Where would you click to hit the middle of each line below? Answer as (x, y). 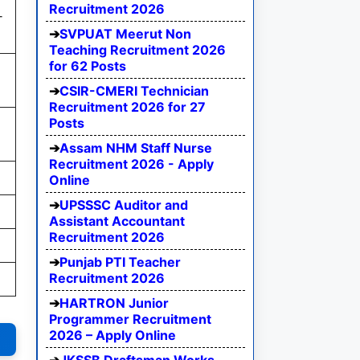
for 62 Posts (88, 66)
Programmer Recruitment (130, 319)
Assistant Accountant (117, 221)
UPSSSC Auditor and (124, 205)
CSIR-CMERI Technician (134, 91)
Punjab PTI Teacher (120, 262)
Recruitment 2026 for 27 (127, 107)
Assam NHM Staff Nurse (136, 148)
